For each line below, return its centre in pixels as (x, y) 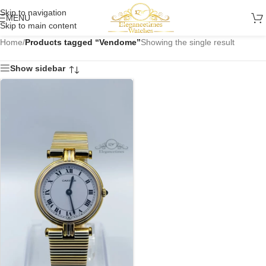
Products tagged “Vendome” (83, 42)
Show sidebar (38, 69)
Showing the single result (188, 42)
